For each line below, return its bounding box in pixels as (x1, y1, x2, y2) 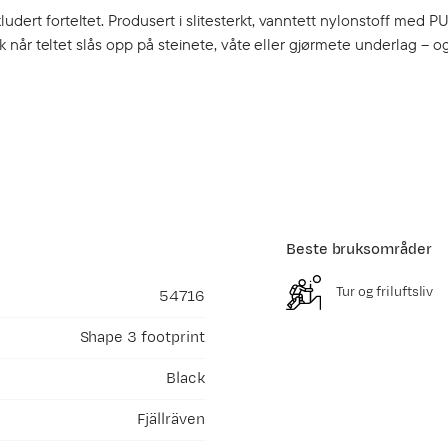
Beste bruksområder (286, 239, 432, 260)
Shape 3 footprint (79, 327, 205, 348)
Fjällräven (137, 409, 205, 430)
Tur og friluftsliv (336, 283, 434, 301)
